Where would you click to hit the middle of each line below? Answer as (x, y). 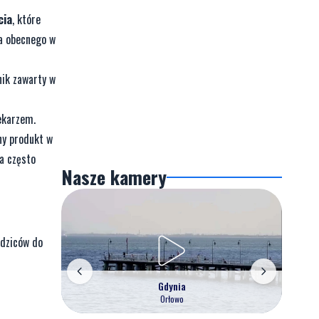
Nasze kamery (114, 177)
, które (26, 19)
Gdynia (172, 286)
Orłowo (172, 298)
